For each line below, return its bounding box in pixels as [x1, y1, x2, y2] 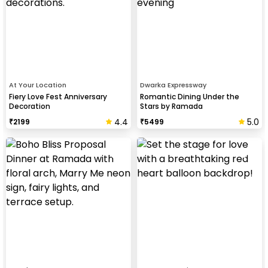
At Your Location [9, 80, 66, 90]
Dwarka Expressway [140, 80, 206, 90]
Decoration [9, 100, 50, 111]
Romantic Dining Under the [140, 91, 239, 102]
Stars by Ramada [140, 100, 203, 111]
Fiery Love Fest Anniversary [9, 91, 107, 102]
